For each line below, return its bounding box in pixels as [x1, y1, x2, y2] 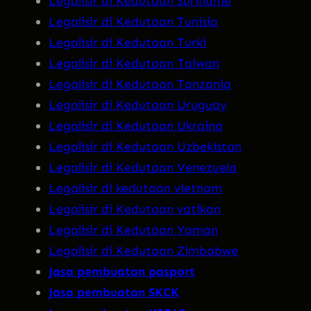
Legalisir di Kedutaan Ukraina [49, 117, 223, 133]
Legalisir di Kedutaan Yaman [49, 221, 218, 237]
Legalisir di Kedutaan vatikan [49, 201, 221, 217]
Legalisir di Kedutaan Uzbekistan [49, 138, 242, 154]
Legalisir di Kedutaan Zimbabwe [49, 242, 238, 258]
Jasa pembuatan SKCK [49, 284, 179, 300]
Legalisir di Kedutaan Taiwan [49, 55, 219, 71]
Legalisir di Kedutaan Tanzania [49, 76, 231, 92]
